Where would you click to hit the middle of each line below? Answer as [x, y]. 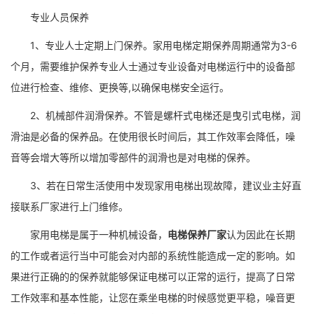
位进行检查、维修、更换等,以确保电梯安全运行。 [120, 87]
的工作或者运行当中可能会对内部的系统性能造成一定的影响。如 [153, 255]
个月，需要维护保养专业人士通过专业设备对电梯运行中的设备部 [153, 66]
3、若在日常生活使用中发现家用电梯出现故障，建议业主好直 [156, 185]
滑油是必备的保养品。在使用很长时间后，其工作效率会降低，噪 [153, 136]
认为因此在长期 [261, 234]
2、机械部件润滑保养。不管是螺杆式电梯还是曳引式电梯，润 [156, 115]
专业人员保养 [50, 17]
